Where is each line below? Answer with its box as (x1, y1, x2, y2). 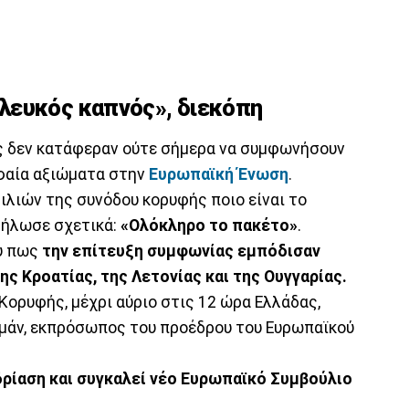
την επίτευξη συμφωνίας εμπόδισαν (38, 241, 320, 260)
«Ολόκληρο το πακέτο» (121, 215, 298, 235)
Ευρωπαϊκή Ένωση (145, 164, 288, 184)
